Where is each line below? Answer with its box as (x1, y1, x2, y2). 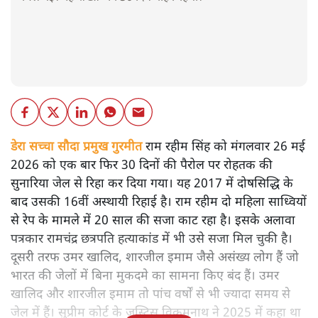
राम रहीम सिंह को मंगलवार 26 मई (142, 139, 305, 156)
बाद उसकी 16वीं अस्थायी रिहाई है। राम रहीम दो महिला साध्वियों (11, 194, 307, 212)
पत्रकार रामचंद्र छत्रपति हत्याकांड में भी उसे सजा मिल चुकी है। (11, 231, 292, 248)
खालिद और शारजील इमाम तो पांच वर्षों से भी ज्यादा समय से (11, 287, 290, 304)
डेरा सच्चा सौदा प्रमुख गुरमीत (11, 139, 142, 156)
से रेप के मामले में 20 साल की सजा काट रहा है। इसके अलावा (11, 213, 295, 230)
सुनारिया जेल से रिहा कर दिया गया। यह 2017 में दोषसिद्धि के (11, 176, 293, 193)
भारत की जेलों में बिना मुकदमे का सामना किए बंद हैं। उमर (11, 268, 279, 285)
